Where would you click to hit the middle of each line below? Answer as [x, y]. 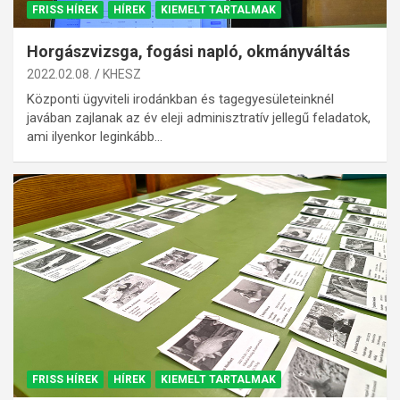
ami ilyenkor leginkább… [95, 136]
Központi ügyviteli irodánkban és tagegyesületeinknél [180, 99]
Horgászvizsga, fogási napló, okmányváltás [188, 51]
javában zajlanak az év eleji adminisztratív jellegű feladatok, [199, 117]
